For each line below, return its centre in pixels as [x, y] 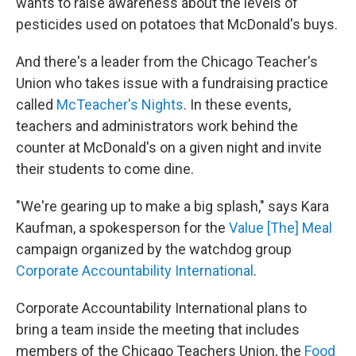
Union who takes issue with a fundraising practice [172, 83]
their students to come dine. [105, 169]
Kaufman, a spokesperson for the [122, 228]
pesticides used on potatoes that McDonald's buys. [177, 24]
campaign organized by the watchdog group [154, 249]
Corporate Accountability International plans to [161, 308]
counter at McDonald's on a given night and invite [169, 147]
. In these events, [237, 104]
